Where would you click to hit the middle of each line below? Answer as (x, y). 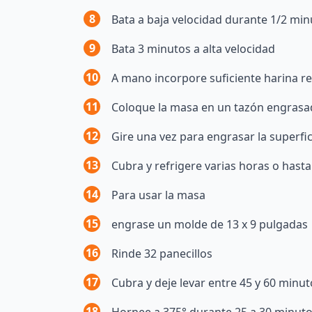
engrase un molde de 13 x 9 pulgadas (210, 225)
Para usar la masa (158, 195)
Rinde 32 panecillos (162, 254)
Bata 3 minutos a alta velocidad (193, 49)
